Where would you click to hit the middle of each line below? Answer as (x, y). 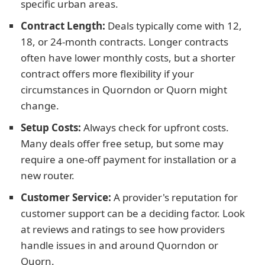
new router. (48, 175)
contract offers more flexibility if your (107, 74)
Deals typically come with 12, (174, 26)
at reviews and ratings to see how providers (123, 229)
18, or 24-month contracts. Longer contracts (125, 42)
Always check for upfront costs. (155, 127)
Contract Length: (63, 26)
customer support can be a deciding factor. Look (133, 213)
